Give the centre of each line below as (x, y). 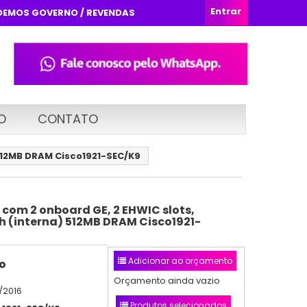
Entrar (225, 11)
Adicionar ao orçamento (179, 260)
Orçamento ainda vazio (167, 280)
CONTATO (68, 119)
